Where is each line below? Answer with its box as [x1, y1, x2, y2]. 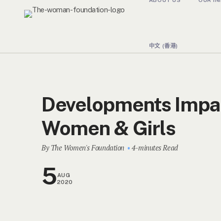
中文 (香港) [148, 42, 178, 50]
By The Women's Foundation [41, 143, 124, 152]
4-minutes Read [131, 143, 178, 152]
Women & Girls [41, 116, 176, 140]
